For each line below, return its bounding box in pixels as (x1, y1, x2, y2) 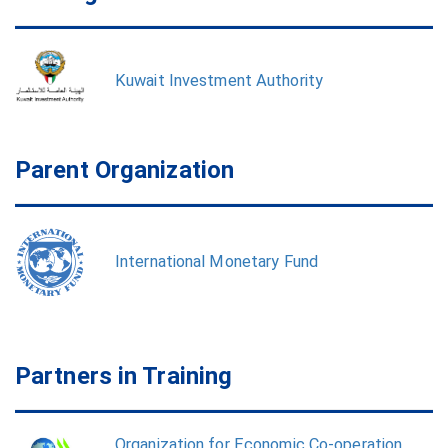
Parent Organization (15, 156, 234, 184)
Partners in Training (15, 362, 233, 390)
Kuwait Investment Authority (115, 71, 323, 90)
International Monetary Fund (115, 252, 318, 271)
